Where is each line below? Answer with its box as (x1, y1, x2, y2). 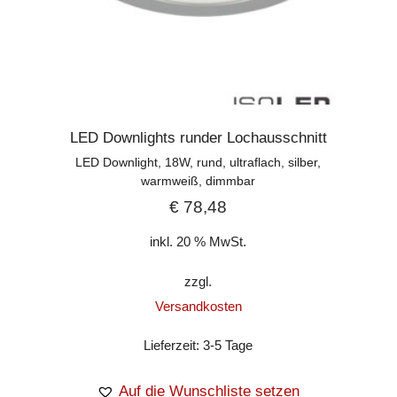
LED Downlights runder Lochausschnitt (69, 128, 327, 146)
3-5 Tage (203, 338, 253, 354)
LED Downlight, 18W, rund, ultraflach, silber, (75, 154, 322, 169)
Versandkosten (154, 298, 242, 314)
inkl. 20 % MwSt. (150, 233, 247, 249)
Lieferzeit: (144, 338, 204, 354)
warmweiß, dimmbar (141, 173, 256, 188)
